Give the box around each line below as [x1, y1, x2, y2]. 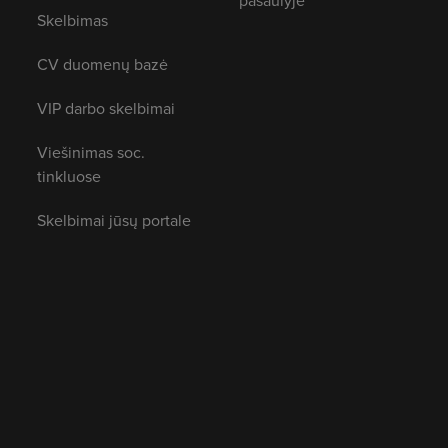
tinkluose [36, 165, 101, 187]
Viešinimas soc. [36, 141, 145, 163]
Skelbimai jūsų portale [36, 209, 191, 231]
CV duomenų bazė [36, 53, 168, 75]
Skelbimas [36, 9, 108, 31]
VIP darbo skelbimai [36, 97, 175, 119]
